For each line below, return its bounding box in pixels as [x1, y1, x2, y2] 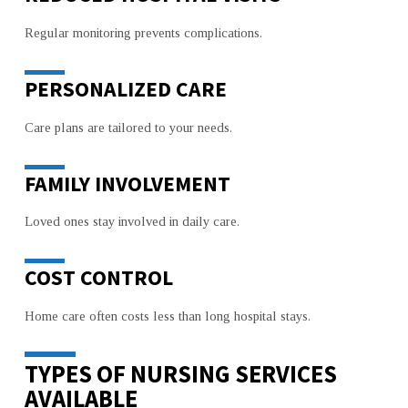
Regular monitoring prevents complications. [24, 25, 262, 41]
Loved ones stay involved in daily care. [24, 214, 240, 229]
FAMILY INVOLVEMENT [24, 169, 230, 197]
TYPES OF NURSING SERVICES [24, 358, 337, 389]
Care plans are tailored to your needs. [24, 119, 232, 135]
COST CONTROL [24, 264, 173, 291]
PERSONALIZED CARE [24, 75, 227, 102]
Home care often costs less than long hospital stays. [24, 308, 311, 323]
